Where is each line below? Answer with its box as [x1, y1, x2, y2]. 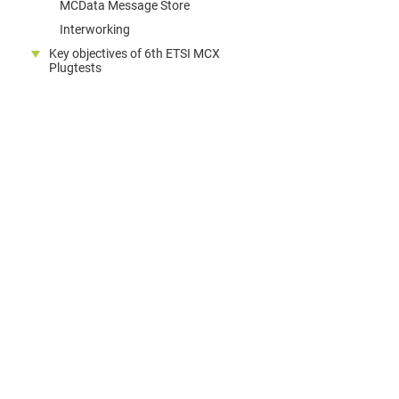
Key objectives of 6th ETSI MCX [49, 46, 220, 61]
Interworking [60, 22, 130, 37]
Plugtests [49, 61, 102, 75]
